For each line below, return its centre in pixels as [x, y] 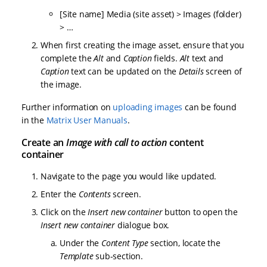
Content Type [125, 243]
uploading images [148, 107]
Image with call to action [117, 143]
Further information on [67, 107]
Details [191, 72]
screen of [223, 72]
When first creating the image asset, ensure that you [142, 45]
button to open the [200, 212]
